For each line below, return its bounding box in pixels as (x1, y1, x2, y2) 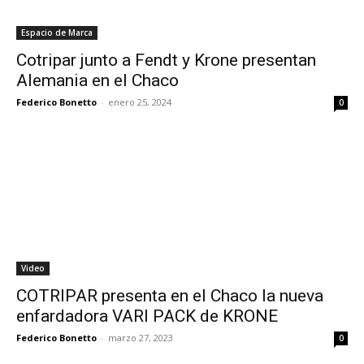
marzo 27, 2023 (108, 331, 173, 344)
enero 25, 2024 (108, 95, 171, 108)
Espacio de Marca (21, 26, 93, 38)
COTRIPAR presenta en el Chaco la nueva (16, 285, 323, 305)
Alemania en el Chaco (16, 70, 179, 90)
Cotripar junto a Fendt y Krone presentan (16, 50, 316, 70)
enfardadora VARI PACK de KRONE (16, 305, 278, 326)
